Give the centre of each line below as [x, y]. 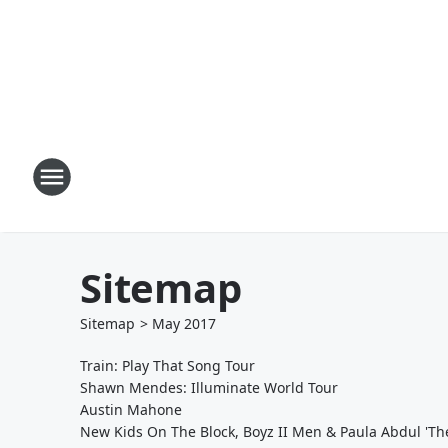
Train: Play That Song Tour [167, 365]
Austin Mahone [131, 409]
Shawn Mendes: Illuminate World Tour [209, 387]
